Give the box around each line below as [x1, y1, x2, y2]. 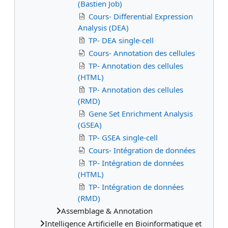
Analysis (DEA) [78, 22, 129, 33]
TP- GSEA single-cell [89, 132, 158, 143]
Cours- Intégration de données [89, 145, 195, 156]
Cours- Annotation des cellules [89, 48, 195, 59]
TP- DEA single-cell [89, 35, 154, 46]
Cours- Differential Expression [89, 11, 193, 22]
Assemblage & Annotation [61, 206, 153, 216]
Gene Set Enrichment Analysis [89, 108, 193, 119]
